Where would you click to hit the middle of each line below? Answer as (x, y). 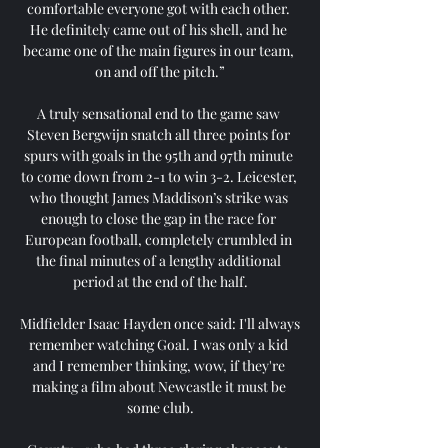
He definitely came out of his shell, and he (158, 29)
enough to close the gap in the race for (158, 218)
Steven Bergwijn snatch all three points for (158, 134)
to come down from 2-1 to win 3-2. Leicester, (158, 176)
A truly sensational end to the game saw (158, 113)
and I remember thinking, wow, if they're (158, 365)
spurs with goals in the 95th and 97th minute (158, 155)
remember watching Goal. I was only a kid (158, 344)
